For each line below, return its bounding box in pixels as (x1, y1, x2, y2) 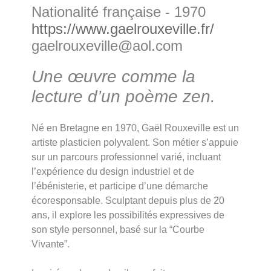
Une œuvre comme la (31, 67, 196, 86)
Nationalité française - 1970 (31, 4, 206, 20)
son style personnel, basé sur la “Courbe (31, 224, 205, 235)
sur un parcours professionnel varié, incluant (31, 152, 221, 162)
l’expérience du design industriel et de (31, 166, 195, 177)
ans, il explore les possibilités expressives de (31, 210, 225, 220)
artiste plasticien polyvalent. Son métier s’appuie (31, 137, 239, 148)
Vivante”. (31, 239, 70, 249)
